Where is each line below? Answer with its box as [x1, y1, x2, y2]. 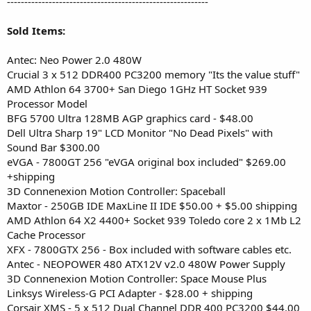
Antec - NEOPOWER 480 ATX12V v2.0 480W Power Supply [7, 256, 285, 271]
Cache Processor [7, 227, 85, 242]
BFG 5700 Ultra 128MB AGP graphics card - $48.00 [7, 110, 253, 125]
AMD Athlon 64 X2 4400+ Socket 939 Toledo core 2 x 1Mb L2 [7, 212, 301, 227]
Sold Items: [7, 23, 65, 37]
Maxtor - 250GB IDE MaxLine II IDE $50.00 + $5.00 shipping [7, 198, 297, 212]
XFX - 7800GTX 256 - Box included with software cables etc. [7, 242, 292, 256]
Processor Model [7, 96, 87, 110]
